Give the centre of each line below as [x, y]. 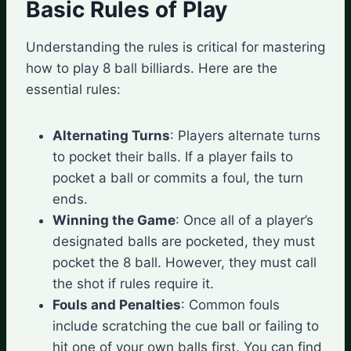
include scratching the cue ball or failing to [186, 326]
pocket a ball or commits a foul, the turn [178, 177]
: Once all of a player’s [244, 220]
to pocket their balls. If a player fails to [173, 156]
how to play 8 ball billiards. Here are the [152, 68]
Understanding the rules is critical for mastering [175, 47]
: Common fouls [230, 304]
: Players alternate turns [245, 135]
